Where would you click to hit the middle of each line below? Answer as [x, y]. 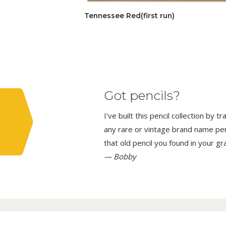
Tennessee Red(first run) [129, 15]
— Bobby [120, 156]
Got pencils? [142, 95]
